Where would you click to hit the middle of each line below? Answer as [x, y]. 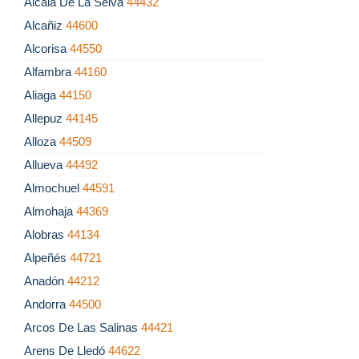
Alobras [46, 235]
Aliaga [42, 95]
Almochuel [53, 188]
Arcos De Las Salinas [83, 328]
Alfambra [49, 72]
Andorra [46, 305]
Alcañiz [45, 26]
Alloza [42, 142]
